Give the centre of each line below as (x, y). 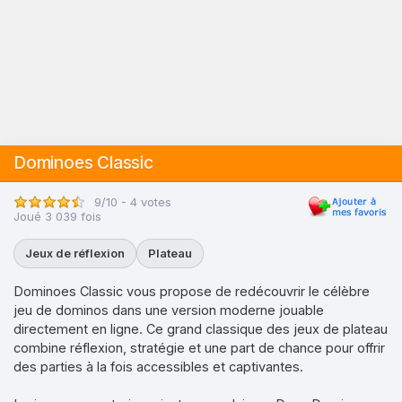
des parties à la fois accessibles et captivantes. (158, 367)
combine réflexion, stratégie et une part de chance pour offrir (199, 348)
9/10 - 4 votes (133, 201)
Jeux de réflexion (75, 253)
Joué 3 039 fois (57, 216)
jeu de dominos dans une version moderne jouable (169, 310)
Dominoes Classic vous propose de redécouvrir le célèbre (192, 291)
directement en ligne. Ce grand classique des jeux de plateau (201, 329)
